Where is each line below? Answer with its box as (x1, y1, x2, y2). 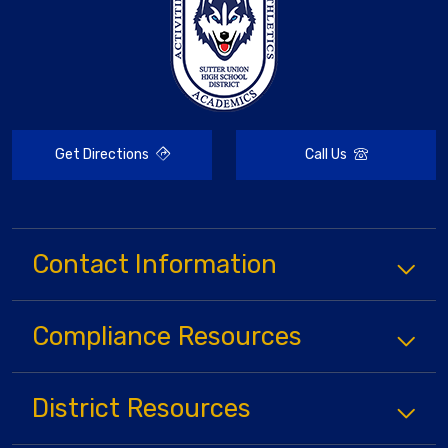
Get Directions (54, 145, 152, 163)
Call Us (304, 145, 350, 163)
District (32, 392, 120, 423)
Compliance (32, 320, 171, 351)
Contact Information (32, 248, 277, 279)
